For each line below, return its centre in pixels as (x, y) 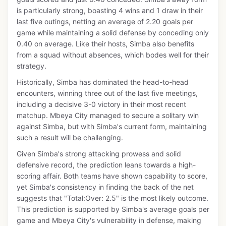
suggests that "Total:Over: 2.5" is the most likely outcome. (112, 198)
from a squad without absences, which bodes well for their (113, 55)
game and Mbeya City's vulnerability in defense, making (109, 220)
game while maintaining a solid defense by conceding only (113, 33)
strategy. (32, 66)
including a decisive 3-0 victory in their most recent (101, 104)
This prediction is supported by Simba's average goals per (113, 209)
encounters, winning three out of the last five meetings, (107, 93)
